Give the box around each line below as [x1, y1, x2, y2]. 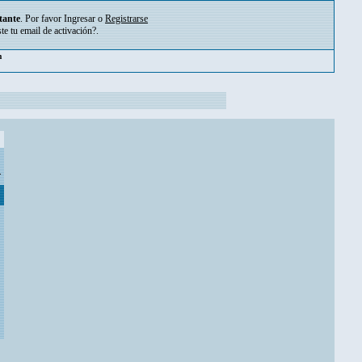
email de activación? [20, 25, 96, 36]
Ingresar [64, 13, 95, 24]
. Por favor [20, 13, 64, 24]
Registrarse [105, 13, 148, 24]
